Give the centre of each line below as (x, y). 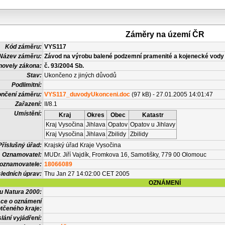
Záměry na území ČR (165, 34)
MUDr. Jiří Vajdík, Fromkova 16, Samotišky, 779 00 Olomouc (125, 155)
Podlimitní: (27, 85)
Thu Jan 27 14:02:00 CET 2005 (87, 174)
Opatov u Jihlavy (153, 125)
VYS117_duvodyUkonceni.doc (87, 94)
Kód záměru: (23, 47)
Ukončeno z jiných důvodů (80, 75)
